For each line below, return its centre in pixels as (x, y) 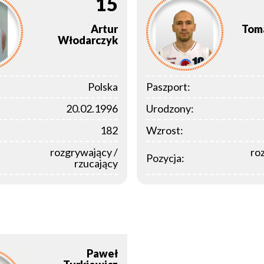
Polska (103, 87)
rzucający (96, 164)
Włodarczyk (88, 40)
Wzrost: (165, 131)
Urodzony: (170, 109)
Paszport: (168, 87)
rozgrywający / (84, 152)
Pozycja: (165, 158)
